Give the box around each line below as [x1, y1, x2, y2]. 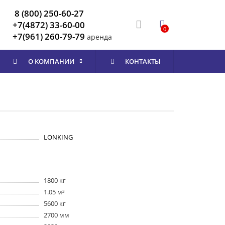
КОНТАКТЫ [125, 57, 161, 66]
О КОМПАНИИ [28, 57, 74, 66]
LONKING [44, 133, 73, 142]
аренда [85, 32, 112, 42]
